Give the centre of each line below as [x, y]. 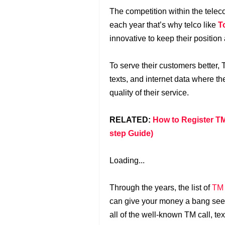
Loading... [127, 160]
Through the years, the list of [161, 188]
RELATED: [131, 120]
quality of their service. [149, 93]
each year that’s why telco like [164, 25]
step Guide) [131, 133]
